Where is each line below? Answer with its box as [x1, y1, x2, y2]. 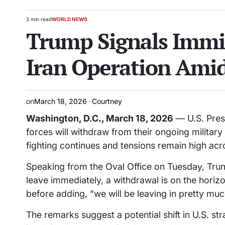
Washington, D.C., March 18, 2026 [26, 113, 173, 124]
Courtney [92, 97, 122, 106]
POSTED [51, 19, 72, 26]
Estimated [26, 19, 49, 26]
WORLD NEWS [52, 16, 87, 23]
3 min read [26, 16, 52, 23]
